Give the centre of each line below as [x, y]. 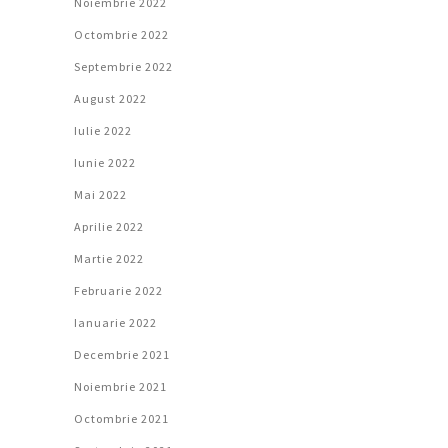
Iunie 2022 [105, 163]
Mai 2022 [100, 195]
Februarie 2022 [118, 291]
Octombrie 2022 [121, 35]
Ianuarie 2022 [115, 323]
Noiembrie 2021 [120, 387]
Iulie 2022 [103, 131]
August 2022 [110, 99]
